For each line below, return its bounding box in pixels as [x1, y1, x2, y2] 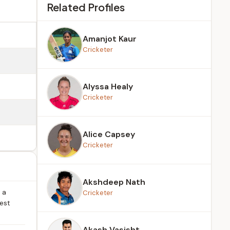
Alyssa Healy [83, 81, 133, 92]
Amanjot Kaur [83, 33, 137, 44]
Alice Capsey [83, 129, 135, 140]
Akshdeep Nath [83, 177, 145, 187]
